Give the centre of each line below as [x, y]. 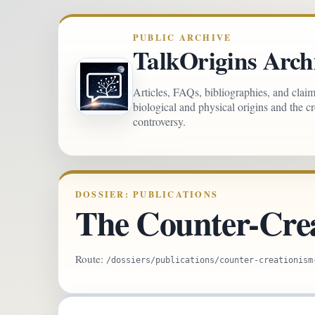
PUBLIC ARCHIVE [182, 37]
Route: [91, 259]
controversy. [159, 121]
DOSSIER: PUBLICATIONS [147, 194]
